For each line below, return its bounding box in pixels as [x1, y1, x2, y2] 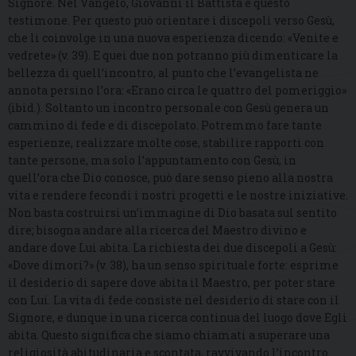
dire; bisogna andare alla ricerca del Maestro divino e [8, 222, 307, 238]
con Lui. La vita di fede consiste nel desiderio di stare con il [8, 292, 339, 308]
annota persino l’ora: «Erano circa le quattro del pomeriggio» [8, 83, 346, 99]
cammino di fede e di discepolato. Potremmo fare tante [8, 118, 322, 133]
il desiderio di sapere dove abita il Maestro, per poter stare [8, 275, 335, 291]
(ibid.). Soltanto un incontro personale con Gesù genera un [8, 100, 329, 116]
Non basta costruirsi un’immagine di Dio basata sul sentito [8, 205, 337, 221]
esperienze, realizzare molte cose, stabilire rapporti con [8, 135, 324, 151]
